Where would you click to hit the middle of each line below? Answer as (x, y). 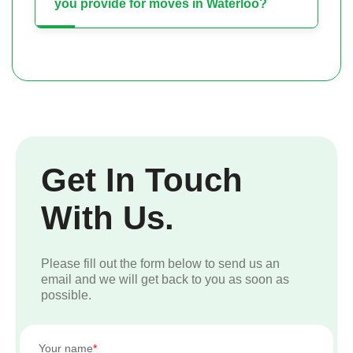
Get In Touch (142, 180)
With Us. (108, 218)
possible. (66, 295)
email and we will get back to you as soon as (165, 280)
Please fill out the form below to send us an (160, 264)
